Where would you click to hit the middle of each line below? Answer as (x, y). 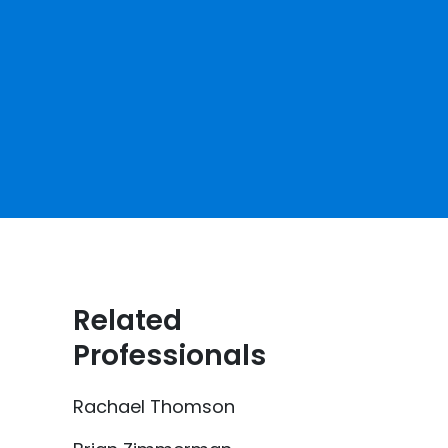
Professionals (169, 355)
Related (127, 320)
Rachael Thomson (154, 406)
